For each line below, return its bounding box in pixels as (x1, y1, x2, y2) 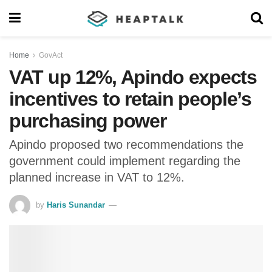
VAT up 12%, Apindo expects (9, 66, 257, 88)
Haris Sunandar (47, 200, 105, 209)
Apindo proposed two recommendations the (9, 137, 243, 151)
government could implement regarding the (9, 154, 240, 168)
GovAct (39, 51, 63, 59)
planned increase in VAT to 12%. (9, 170, 185, 184)
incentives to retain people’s (9, 88, 251, 110)
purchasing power (9, 110, 166, 132)
